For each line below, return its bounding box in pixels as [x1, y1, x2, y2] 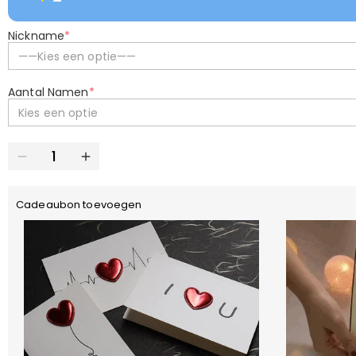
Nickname [8, 28, 65, 44]
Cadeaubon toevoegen [16, 197, 142, 212]
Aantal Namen [8, 84, 89, 100]
